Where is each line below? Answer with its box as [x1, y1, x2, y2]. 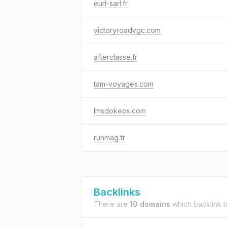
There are [94, 200, 130, 208]
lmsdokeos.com [94, 106, 146, 115]
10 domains [130, 200, 170, 208]
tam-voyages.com [94, 80, 154, 88]
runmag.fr [94, 133, 125, 142]
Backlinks [94, 186, 140, 198]
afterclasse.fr [94, 53, 137, 61]
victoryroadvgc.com [94, 26, 161, 34]
